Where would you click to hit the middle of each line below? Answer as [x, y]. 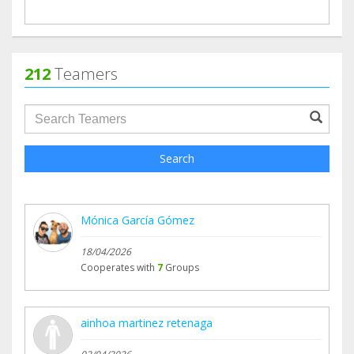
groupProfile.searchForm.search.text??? [150, 113]
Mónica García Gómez [137, 220]
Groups [182, 268]
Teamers [84, 74]
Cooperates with [118, 268]
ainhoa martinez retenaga [147, 323]
